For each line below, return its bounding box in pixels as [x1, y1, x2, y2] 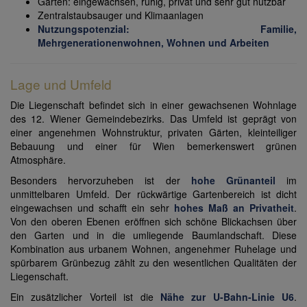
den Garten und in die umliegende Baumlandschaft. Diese [10, 228, 297, 243]
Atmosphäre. [10, 153, 66, 167]
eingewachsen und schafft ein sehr [10, 201, 174, 215]
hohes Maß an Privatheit [173, 201, 294, 215]
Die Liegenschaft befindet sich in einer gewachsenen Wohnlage [10, 98, 297, 112]
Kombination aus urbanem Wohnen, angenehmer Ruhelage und [10, 242, 297, 256]
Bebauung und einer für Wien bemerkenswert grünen [10, 139, 297, 153]
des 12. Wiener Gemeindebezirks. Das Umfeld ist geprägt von [10, 112, 297, 126]
